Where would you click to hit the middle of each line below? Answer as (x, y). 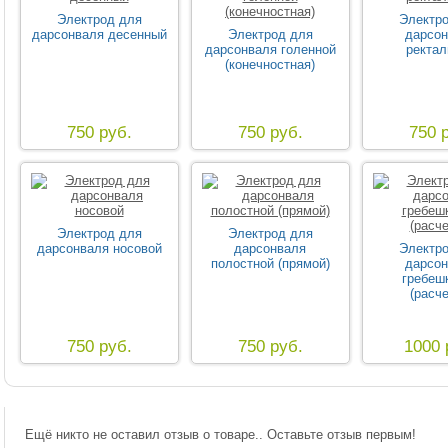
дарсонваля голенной (270, 49)
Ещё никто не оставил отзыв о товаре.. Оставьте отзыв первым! (220, 434)
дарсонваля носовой (99, 248)
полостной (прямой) (270, 263)
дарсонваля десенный (99, 34)
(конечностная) (270, 64)
